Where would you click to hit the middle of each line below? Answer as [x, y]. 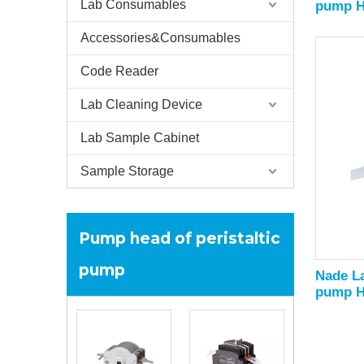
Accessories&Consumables [160, 38]
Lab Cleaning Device [141, 104]
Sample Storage [127, 171]
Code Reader [119, 71]
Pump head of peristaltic [180, 238]
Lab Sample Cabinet [140, 138]
